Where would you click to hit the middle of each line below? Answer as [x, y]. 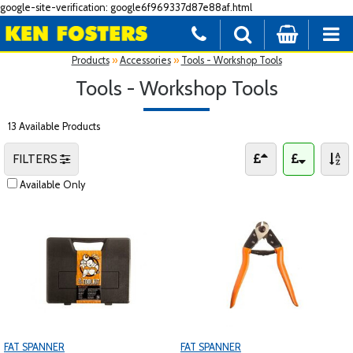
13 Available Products [54, 126]
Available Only [52, 184]
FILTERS [36, 158]
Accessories [145, 60]
